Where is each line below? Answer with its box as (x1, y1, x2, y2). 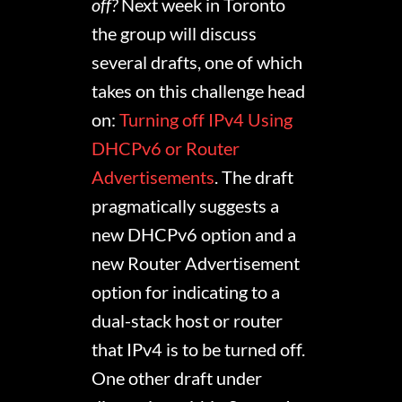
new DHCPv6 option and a (92, 223, 297, 246)
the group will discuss (92, 22, 258, 45)
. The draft (214, 166, 294, 188)
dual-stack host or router (92, 310, 284, 332)
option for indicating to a (92, 281, 281, 303)
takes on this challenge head (92, 80, 306, 102)
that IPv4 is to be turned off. (92, 338, 306, 361)
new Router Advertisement (92, 252, 301, 275)
